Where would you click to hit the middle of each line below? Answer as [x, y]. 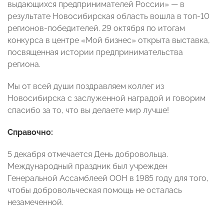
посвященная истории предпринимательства [95, 52]
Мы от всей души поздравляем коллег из [86, 86]
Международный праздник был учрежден [87, 166]
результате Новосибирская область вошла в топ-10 [108, 16]
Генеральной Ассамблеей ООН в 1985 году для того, [108, 178]
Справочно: [30, 132]
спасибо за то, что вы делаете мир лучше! [88, 110]
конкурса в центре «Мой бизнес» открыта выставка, [109, 40]
